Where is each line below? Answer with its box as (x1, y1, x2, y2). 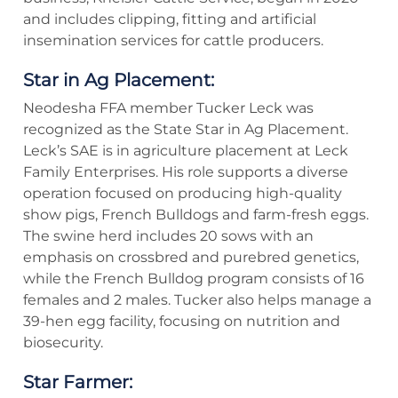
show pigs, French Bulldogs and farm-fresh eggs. (23, 206, 369, 224)
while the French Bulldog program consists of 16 (23, 270, 364, 288)
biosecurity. (23, 334, 103, 352)
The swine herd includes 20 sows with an (23, 227, 314, 245)
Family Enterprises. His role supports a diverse (23, 163, 348, 181)
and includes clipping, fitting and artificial (23, 11, 316, 28)
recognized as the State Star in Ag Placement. (23, 121, 348, 139)
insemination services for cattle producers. (23, 32, 323, 50)
